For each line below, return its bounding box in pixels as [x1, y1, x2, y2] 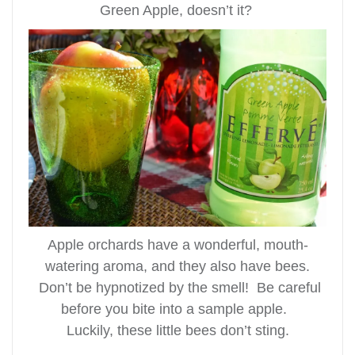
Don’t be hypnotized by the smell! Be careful [34, 280, 321, 296]
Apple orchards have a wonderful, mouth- [47, 237, 308, 254]
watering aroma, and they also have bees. [45, 258, 310, 275]
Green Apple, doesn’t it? [99, 2, 256, 19]
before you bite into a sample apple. [60, 301, 295, 318]
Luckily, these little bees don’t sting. [66, 323, 289, 339]
